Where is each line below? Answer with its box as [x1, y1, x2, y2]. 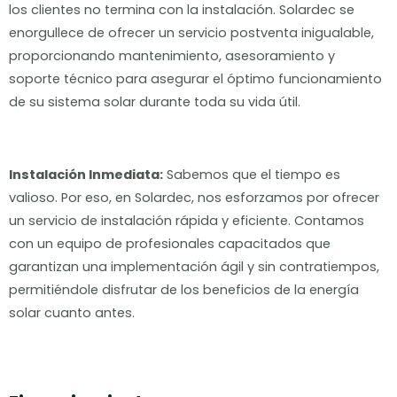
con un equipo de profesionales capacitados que [9, 234, 331, 253]
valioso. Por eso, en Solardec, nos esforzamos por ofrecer [9, 188, 379, 206]
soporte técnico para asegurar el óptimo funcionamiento [9, 70, 382, 89]
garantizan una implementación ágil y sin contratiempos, [9, 257, 379, 276]
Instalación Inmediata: [9, 165, 163, 183]
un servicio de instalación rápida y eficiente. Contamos [9, 211, 364, 230]
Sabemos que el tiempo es [163, 165, 340, 183]
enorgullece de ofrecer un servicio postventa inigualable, [9, 24, 374, 43]
